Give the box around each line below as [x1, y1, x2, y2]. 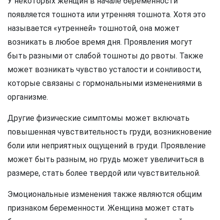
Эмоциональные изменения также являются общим [7, 189, 202, 199]
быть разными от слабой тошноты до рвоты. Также [7, 51, 203, 60]
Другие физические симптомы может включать [7, 113, 190, 123]
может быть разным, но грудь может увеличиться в [7, 154, 204, 164]
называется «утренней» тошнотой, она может [7, 23, 180, 33]
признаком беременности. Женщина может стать [7, 203, 194, 213]
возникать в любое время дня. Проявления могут [7, 37, 192, 47]
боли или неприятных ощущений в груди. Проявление [7, 140, 206, 150]
